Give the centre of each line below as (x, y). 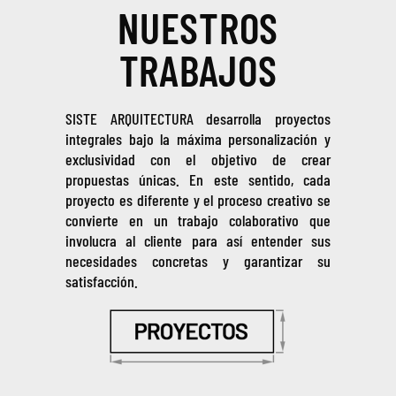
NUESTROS (198, 27)
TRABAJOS (198, 70)
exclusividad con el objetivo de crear (198, 159)
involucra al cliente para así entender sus (198, 240)
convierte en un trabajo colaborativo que (198, 220)
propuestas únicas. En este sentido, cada (198, 179)
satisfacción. (102, 281)
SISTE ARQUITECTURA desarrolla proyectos (198, 118)
